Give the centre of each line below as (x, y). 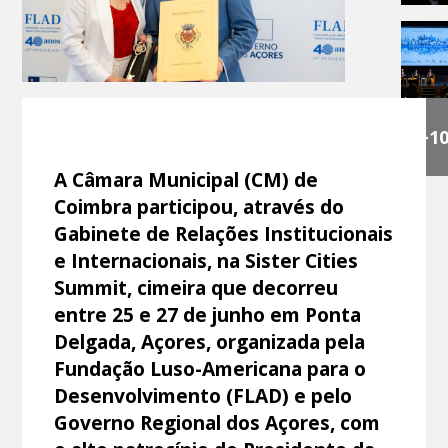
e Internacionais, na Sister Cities (206, 260)
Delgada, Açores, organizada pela (210, 341)
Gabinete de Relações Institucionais (224, 233)
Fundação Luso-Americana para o (210, 368)
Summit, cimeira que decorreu (196, 287)
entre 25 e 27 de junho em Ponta (208, 314)
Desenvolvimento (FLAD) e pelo (203, 395)
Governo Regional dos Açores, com (217, 422)
